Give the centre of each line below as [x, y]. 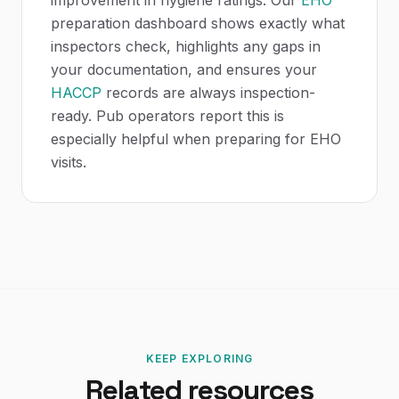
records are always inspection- [208, 93]
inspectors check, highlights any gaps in [186, 46]
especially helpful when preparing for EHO [196, 139]
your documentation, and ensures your [184, 69]
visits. [69, 162]
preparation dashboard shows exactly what [198, 23]
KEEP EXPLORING [199, 358]
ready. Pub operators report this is [167, 116]
